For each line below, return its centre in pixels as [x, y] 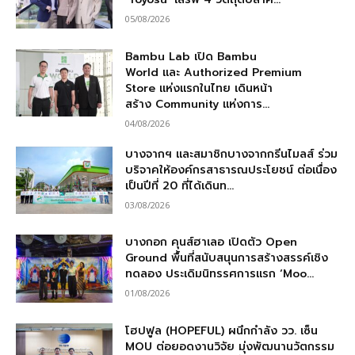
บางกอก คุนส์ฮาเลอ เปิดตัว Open [212, 242]
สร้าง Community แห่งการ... [198, 104]
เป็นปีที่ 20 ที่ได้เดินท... [180, 185]
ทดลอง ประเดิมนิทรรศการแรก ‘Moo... [220, 274]
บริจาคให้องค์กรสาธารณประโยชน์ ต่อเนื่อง [231, 170]
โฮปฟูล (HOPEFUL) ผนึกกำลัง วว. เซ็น [222, 331]
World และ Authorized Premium [214, 72]
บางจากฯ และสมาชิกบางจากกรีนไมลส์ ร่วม [232, 154]
